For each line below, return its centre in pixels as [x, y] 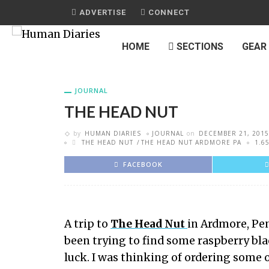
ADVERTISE [101, 12]
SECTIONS [199, 47]
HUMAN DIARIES [113, 133]
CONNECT [168, 12]
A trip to [87, 224]
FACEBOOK [143, 164]
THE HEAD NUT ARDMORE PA [191, 142]
